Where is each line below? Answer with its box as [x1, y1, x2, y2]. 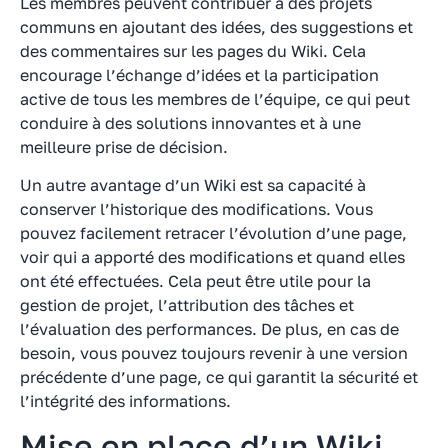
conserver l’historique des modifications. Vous [20, 199, 373, 220]
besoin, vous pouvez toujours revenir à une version [20, 343, 408, 364]
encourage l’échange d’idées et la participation [20, 64, 379, 85]
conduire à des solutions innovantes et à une [20, 112, 361, 133]
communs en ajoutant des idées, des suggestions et [20, 16, 413, 37]
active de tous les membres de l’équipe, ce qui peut [20, 88, 410, 109]
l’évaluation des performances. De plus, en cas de [20, 319, 399, 340]
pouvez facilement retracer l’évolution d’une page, [20, 223, 407, 244]
